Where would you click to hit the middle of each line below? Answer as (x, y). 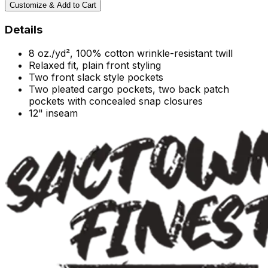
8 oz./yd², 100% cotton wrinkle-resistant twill (131, 54)
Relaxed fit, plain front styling (95, 66)
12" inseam (53, 113)
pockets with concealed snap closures (116, 101)
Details (24, 29)
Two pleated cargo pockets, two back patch (129, 89)
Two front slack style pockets (96, 77)
